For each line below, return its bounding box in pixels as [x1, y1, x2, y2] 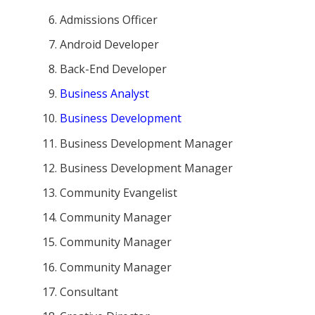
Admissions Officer [60, 11, 158, 27]
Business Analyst [60, 86, 150, 102]
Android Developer [60, 36, 160, 52]
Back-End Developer [60, 61, 167, 77]
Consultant [60, 283, 119, 300]
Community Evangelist [60, 185, 178, 201]
